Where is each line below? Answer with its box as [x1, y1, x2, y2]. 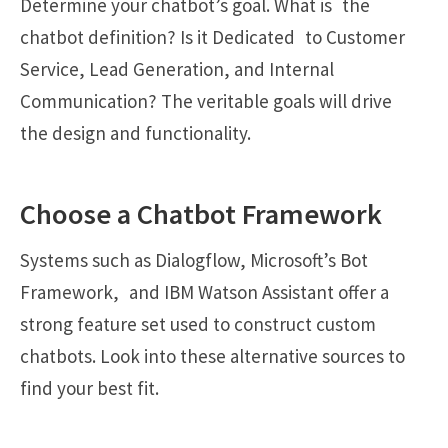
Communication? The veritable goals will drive [20, 89, 402, 114]
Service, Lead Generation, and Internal [20, 57, 334, 82]
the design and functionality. [20, 121, 251, 146]
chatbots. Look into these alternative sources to [20, 344, 415, 369]
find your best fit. [20, 376, 159, 401]
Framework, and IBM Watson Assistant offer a [20, 280, 389, 305]
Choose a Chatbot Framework [20, 196, 382, 233]
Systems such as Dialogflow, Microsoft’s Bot [20, 248, 368, 273]
